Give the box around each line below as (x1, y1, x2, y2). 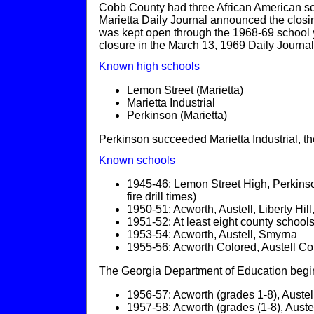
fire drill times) (127, 191, 196, 203)
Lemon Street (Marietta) (127, 84, 243, 96)
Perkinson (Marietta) (127, 109, 227, 121)
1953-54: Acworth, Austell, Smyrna (127, 228, 297, 240)
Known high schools (99, 60, 200, 72)
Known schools (99, 154, 175, 166)
